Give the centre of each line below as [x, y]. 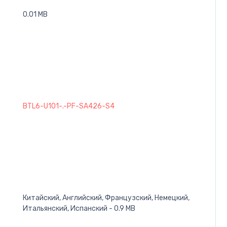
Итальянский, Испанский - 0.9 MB [79, 208]
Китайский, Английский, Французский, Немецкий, [106, 198]
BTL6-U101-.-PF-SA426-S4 [69, 106]
